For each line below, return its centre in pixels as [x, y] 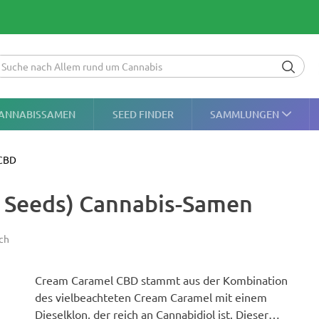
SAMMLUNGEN [245, 114]
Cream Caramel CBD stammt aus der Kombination [161, 280]
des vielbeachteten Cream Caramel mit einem [151, 297]
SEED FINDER [143, 114]
